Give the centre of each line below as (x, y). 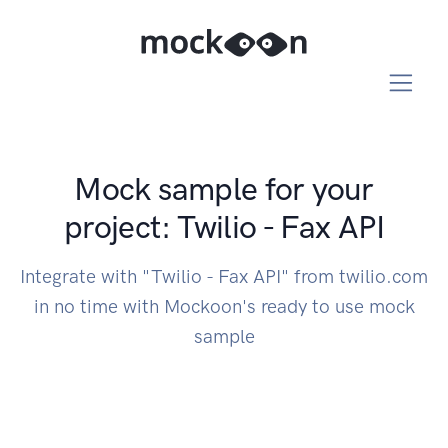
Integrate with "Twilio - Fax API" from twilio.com (224, 277)
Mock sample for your (224, 189)
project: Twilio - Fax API (224, 227)
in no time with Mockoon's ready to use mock (224, 307)
